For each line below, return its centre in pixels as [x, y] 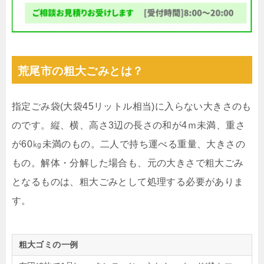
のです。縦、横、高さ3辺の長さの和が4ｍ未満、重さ [128, 125]
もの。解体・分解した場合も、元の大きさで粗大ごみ [128, 163]
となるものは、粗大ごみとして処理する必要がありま [128, 181]
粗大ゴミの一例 [48, 244]
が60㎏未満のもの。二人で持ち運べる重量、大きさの [128, 144]
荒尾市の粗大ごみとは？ [81, 71]
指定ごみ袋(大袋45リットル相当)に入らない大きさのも [132, 106]
